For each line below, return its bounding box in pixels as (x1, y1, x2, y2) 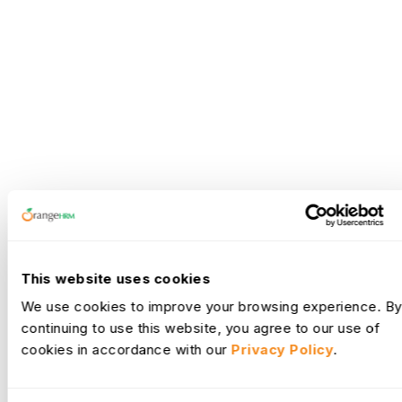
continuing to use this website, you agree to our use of (21, 319, 380, 336)
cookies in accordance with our (21, 341, 232, 358)
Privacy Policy (231, 341, 334, 358)
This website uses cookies (21, 269, 211, 287)
